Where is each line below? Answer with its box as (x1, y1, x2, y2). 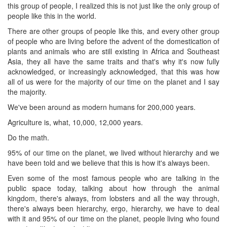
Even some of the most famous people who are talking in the (8, 172, 219, 183)
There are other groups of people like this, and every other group (8, 25, 219, 36)
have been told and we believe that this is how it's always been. (8, 157, 210, 168)
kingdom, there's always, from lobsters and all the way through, (8, 193, 219, 203)
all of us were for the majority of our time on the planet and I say (8, 76, 219, 87)
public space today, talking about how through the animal (8, 182, 219, 193)
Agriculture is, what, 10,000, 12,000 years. (8, 117, 143, 127)
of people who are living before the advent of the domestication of (8, 35, 219, 46)
